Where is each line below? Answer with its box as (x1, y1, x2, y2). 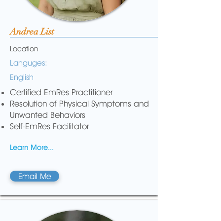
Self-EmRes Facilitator (10, 121, 89, 131)
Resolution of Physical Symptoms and (10, 99, 149, 109)
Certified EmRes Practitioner (10, 87, 112, 97)
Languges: (10, 58, 47, 68)
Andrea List (10, 26, 54, 37)
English (10, 73, 34, 82)
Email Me (18, 171, 51, 181)
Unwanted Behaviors (10, 110, 90, 120)
